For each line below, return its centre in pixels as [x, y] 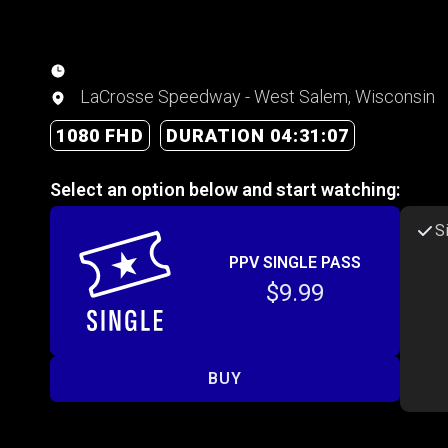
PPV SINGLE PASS [295, 262]
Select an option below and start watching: [225, 189]
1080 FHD [100, 135]
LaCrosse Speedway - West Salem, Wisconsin [255, 96]
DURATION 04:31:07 [257, 135]
